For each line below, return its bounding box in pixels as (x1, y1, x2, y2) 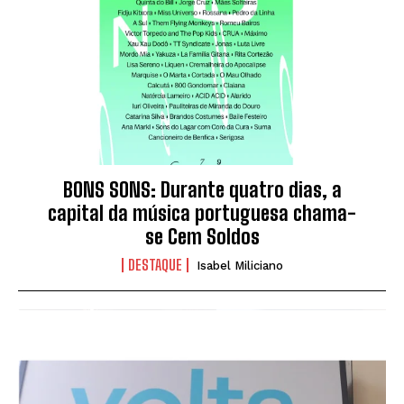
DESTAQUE (127, 255, 182, 273)
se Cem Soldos (144, 224, 260, 249)
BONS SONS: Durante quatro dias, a (62, 177, 342, 202)
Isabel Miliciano (196, 258, 283, 272)
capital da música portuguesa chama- (48, 200, 356, 225)
